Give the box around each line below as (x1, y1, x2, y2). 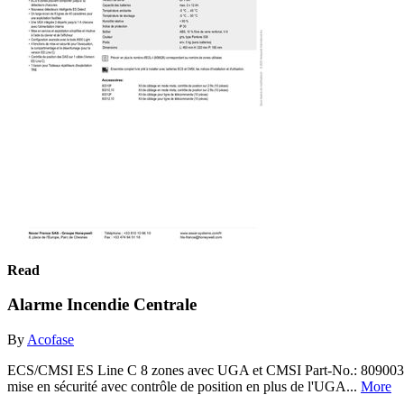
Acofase (27, 331, 74, 347)
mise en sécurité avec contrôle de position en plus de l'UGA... (7, 378, 361, 394)
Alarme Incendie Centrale (7, 295, 197, 315)
